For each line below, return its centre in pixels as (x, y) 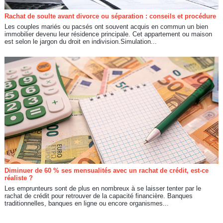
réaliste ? (18, 178)
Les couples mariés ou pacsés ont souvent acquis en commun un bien (106, 26)
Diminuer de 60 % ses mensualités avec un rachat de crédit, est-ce (106, 170)
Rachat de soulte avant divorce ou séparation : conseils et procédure (110, 16)
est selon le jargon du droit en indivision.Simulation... (80, 41)
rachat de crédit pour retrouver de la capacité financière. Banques (98, 196)
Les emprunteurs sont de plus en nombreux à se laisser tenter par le (103, 188)
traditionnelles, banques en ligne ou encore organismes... (86, 203)
